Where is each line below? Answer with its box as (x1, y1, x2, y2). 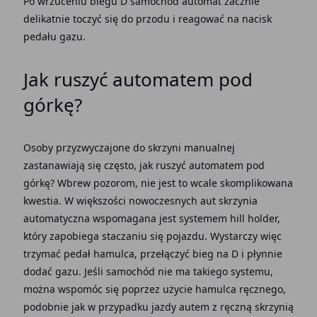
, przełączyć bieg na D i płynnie (134, 247, 282, 260)
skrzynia (215, 194, 258, 207)
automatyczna (23, 212, 93, 225)
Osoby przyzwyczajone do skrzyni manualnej (23, 141, 235, 154)
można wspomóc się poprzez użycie (23, 282, 195, 296)
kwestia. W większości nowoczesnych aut (23, 194, 216, 207)
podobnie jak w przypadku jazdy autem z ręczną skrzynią (23, 300, 294, 313)
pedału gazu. (23, 30, 88, 43)
